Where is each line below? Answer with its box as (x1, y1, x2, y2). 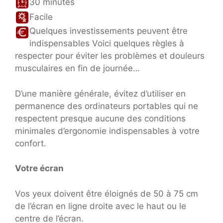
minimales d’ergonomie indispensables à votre (15, 125, 200, 136)
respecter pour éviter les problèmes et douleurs (15, 51, 205, 61)
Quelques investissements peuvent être (29, 26, 188, 36)
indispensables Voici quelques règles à (29, 38, 184, 49)
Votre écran (15, 163, 64, 174)
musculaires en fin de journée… (15, 63, 140, 74)
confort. (15, 138, 46, 148)
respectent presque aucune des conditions (15, 113, 186, 123)
